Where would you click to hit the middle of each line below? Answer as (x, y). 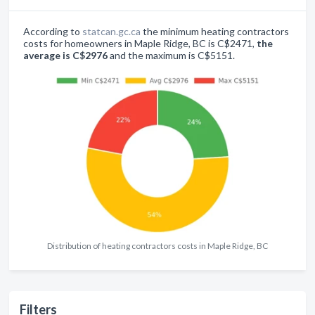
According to (53, 31)
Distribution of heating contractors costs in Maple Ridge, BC (157, 246)
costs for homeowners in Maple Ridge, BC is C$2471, (140, 43)
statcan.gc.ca (111, 31)
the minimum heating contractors (215, 31)
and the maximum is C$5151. (171, 55)
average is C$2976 (65, 55)
